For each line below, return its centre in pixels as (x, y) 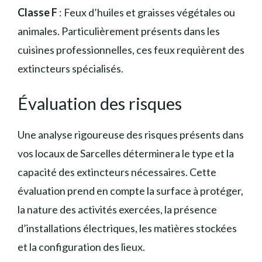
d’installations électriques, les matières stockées (127, 228)
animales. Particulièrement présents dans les (119, 31)
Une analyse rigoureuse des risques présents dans (131, 135)
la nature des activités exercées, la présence (117, 210)
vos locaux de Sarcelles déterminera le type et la (126, 154)
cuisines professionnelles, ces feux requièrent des (131, 50)
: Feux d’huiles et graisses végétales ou (146, 13)
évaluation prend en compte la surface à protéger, (130, 191)
